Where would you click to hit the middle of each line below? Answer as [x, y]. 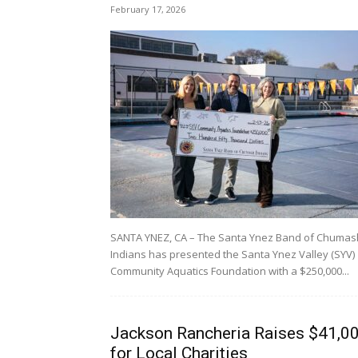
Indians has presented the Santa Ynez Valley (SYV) [233, 254]
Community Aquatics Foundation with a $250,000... [230, 271]
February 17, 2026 [148, 9]
